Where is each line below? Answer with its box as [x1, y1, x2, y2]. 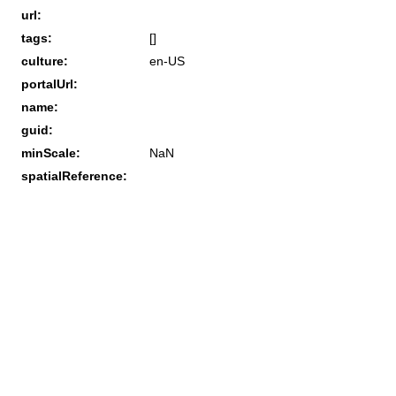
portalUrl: [21, 76, 78, 91]
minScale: [21, 145, 80, 160]
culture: [21, 53, 68, 68]
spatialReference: [21, 168, 127, 183]
